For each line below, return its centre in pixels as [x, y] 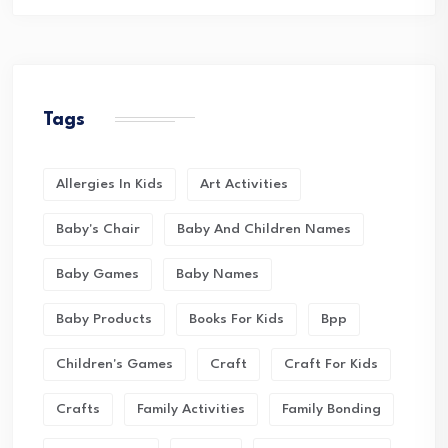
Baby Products [104, 318]
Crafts [78, 408]
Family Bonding [331, 408]
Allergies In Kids [109, 183]
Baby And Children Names [264, 228]
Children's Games [114, 363]
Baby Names [217, 273]
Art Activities [244, 183]
